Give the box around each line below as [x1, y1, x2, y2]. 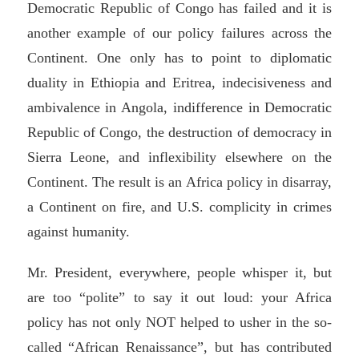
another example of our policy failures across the [26, 25, 333, 42]
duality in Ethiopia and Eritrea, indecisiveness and [26, 75, 333, 91]
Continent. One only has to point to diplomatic [26, 50, 333, 67]
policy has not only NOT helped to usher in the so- [26, 314, 333, 331]
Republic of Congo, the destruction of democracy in [26, 124, 333, 141]
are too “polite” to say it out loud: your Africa [26, 289, 333, 306]
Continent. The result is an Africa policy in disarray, [26, 174, 333, 191]
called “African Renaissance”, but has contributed [26, 339, 333, 356]
